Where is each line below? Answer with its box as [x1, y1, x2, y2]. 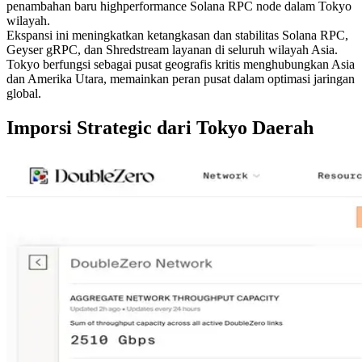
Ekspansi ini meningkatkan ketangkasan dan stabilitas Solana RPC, [6, 27, 348, 42]
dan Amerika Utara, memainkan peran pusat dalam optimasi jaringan [6, 71, 355, 86]
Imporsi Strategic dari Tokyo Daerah [6, 116, 314, 138]
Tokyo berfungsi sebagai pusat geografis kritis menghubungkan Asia [6, 57, 355, 71]
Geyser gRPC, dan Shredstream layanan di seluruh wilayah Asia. [6, 42, 338, 57]
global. [6, 86, 41, 100]
